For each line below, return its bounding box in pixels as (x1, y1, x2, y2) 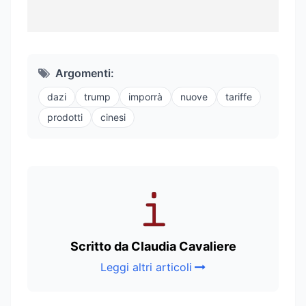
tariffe (225, 91, 252, 103)
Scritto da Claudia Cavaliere (70, 239, 236, 254)
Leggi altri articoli (100, 260, 192, 275)
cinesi (100, 111, 126, 124)
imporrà (128, 91, 163, 103)
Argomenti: (55, 66, 114, 81)
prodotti (47, 111, 83, 124)
